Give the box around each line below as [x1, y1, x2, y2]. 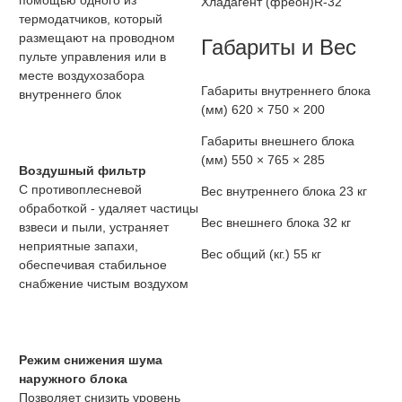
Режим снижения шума [19, 353, 162, 368]
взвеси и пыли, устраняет [19, 220, 169, 235]
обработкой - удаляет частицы [19, 201, 198, 216]
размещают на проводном [19, 31, 175, 46]
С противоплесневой [19, 182, 142, 197]
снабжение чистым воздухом [19, 276, 188, 292]
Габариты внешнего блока [201, 134, 354, 149]
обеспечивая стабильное [19, 258, 167, 273]
